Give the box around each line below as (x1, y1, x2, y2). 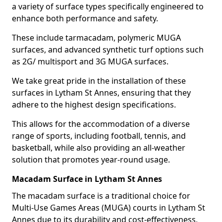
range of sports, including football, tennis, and (12, 130, 186, 141)
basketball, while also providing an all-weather (12, 142, 185, 153)
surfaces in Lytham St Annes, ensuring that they (12, 87, 191, 98)
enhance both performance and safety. (12, 13, 158, 24)
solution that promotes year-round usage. (12, 154, 170, 165)
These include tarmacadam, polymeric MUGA (12, 32, 181, 43)
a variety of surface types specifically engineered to (12, 1, 204, 12)
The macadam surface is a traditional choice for (12, 190, 190, 201)
